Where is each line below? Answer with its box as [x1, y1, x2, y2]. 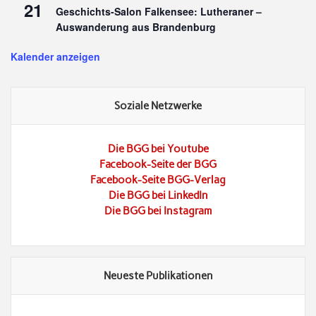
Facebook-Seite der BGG [99, 157, 217, 171]
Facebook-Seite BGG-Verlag [90, 173, 226, 186]
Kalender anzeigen [11, 49, 101, 63]
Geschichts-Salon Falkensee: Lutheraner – [56, 4, 262, 18]
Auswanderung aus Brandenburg [56, 19, 217, 34]
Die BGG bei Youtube [107, 142, 209, 155]
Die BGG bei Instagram [104, 204, 212, 217]
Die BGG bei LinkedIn [108, 188, 208, 202]
